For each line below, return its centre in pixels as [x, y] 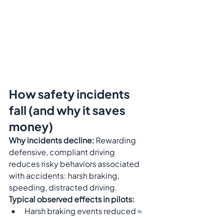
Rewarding [116, 140]
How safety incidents [70, 94]
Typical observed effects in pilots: [72, 199]
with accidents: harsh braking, [65, 176]
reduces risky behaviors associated [75, 164]
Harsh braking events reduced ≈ [84, 211]
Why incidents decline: [52, 140]
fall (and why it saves [68, 110]
